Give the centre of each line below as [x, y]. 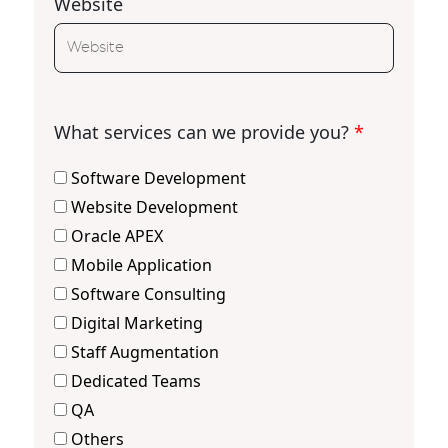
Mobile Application [141, 264]
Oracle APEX [116, 235]
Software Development [158, 177]
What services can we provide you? [201, 131]
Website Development [154, 206]
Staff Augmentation [144, 351]
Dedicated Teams [135, 380]
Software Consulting [148, 293]
